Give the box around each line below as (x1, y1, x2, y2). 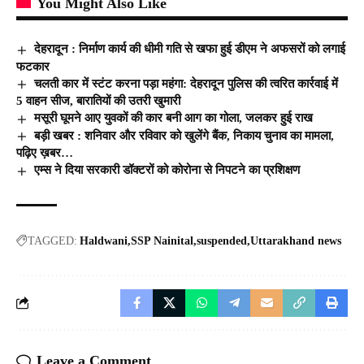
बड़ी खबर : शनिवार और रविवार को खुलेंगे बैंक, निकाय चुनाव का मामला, (34, 128, 335, 142)
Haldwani (80, 234, 128, 247)
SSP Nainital (131, 234, 193, 247)
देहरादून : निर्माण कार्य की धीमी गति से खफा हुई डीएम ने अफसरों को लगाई (34, 41, 346, 55)
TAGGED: (28, 234, 77, 247)
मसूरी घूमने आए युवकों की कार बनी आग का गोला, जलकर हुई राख (34, 111, 314, 125)
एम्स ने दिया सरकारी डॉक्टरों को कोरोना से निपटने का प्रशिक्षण (34, 163, 301, 177)
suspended (197, 234, 247, 247)
